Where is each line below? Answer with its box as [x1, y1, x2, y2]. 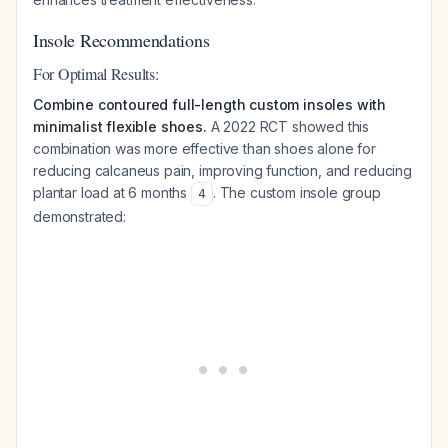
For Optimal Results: [33, 63, 159, 84]
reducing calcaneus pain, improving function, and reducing [33, 162, 412, 179]
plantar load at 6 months [33, 184, 191, 201]
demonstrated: [33, 208, 126, 225]
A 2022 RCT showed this [206, 118, 370, 135]
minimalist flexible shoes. [33, 118, 207, 135]
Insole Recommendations [33, 28, 210, 52]
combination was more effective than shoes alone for [33, 140, 376, 157]
